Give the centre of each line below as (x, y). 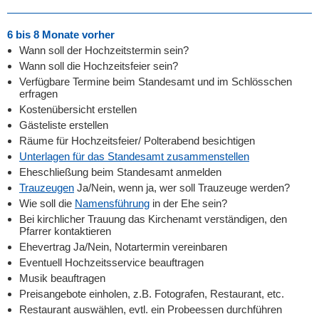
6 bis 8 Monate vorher (61, 35)
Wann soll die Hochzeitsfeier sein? (99, 66)
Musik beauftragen (62, 278)
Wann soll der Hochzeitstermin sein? (104, 50)
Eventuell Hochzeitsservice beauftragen (111, 262)
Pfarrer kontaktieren (65, 231)
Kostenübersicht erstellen (78, 109)
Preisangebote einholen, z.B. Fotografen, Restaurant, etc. (152, 294)
